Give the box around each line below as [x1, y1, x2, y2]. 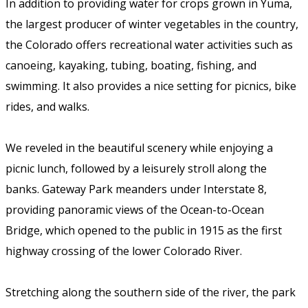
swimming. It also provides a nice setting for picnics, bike [5, 78, 296, 94]
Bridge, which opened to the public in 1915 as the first [5, 223, 282, 239]
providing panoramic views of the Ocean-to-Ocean [5, 202, 264, 218]
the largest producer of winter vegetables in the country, [5, 16, 298, 32]
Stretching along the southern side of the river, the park [5, 285, 296, 300]
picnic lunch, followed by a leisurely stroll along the [5, 161, 267, 177]
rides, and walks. [5, 99, 92, 115]
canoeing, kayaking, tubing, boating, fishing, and [5, 58, 256, 74]
